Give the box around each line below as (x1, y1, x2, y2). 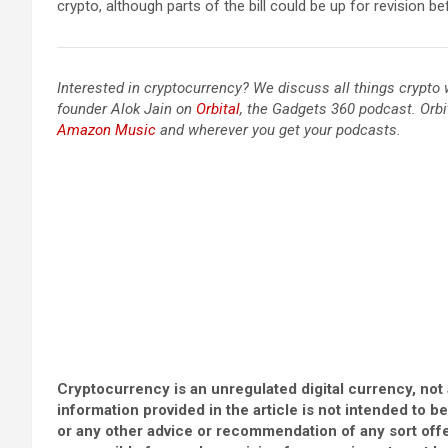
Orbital (196, 100, 240, 118)
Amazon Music (57, 121, 156, 139)
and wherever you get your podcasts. (156, 121, 401, 139)
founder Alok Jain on (57, 100, 196, 118)
